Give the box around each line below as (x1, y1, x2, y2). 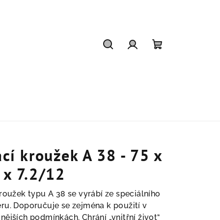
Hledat (107, 52, 140, 64)
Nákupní (156, 52, 196, 64)
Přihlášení (132, 52, 177, 64)
